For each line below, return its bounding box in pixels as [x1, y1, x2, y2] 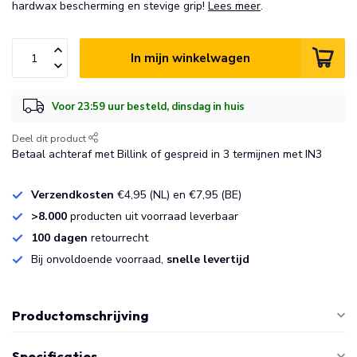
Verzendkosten [31, 187, 114, 202]
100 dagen [31, 230, 91, 245]
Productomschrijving [12, 307, 149, 324]
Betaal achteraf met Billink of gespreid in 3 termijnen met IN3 [12, 147, 322, 162]
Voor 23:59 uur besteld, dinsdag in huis [52, 99, 245, 114]
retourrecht [91, 230, 148, 245]
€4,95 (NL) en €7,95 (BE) [114, 187, 241, 202]
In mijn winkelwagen [130, 49, 250, 66]
